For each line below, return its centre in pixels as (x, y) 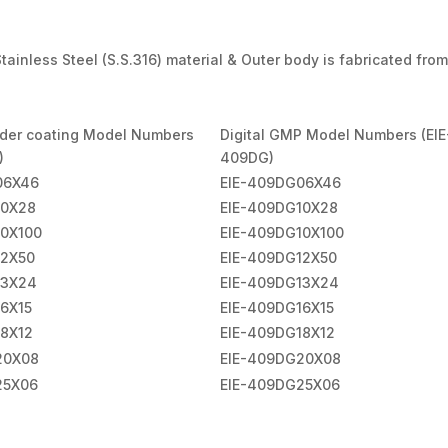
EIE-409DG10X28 (279, 208)
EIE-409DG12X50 (278, 258)
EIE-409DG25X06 (280, 385)
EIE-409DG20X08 (280, 359)
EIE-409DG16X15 (277, 308)
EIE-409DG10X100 (282, 233)
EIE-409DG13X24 (279, 283)
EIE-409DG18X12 (277, 333)
